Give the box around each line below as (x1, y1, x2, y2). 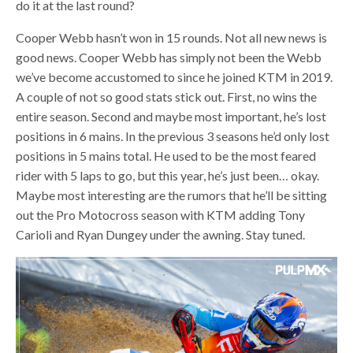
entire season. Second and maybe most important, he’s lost (16, 108, 327, 124)
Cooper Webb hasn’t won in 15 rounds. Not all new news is (16, 29, 328, 45)
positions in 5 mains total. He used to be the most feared (16, 147, 317, 163)
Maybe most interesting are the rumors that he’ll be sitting (16, 187, 328, 203)
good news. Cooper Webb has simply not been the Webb (16, 49, 322, 65)
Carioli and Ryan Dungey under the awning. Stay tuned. (16, 226, 306, 242)
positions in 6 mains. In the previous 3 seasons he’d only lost (16, 128, 330, 143)
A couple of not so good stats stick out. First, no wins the (16, 88, 318, 104)
